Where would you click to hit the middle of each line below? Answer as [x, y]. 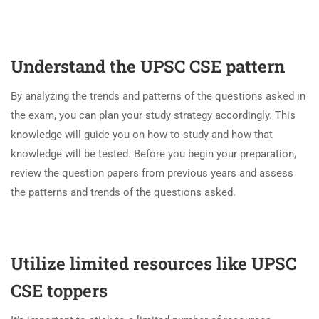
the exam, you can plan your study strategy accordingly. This [153, 115]
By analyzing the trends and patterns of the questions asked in [158, 96]
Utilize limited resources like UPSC [153, 263]
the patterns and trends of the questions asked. [123, 192]
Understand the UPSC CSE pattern [148, 66]
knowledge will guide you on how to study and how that [142, 134]
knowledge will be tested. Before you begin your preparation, [153, 153]
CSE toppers [59, 290]
